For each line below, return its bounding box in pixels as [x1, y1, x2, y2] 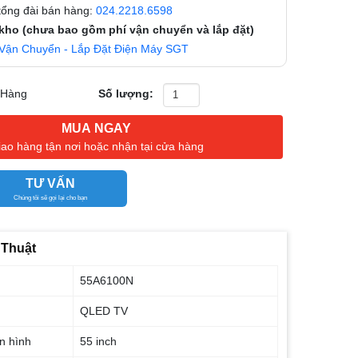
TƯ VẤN [25, 177, 75, 190]
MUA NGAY [62, 121, 132, 135]
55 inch [80, 335, 117, 348]
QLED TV [80, 304, 129, 317]
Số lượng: [97, 87, 153, 100]
